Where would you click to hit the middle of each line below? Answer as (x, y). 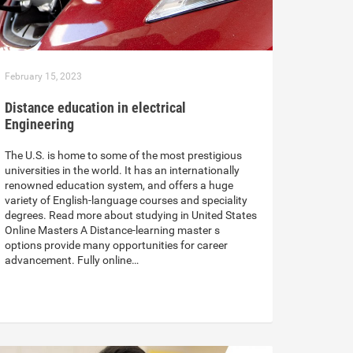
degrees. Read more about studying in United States (131, 215)
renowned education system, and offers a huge (119, 185)
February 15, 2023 (43, 76)
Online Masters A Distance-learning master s (112, 230)
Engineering (39, 124)
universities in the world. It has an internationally (122, 170)
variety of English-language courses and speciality (126, 200)
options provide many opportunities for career (116, 245)
